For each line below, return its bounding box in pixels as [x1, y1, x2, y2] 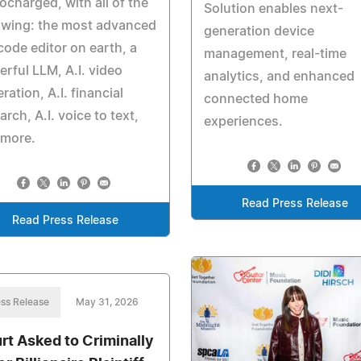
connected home [203, 93, 308, 106]
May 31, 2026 [76, 297, 139, 307]
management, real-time [203, 48, 346, 61]
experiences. [203, 115, 283, 129]
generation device [203, 25, 314, 39]
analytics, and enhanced [203, 70, 355, 84]
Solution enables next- [203, 2, 343, 16]
